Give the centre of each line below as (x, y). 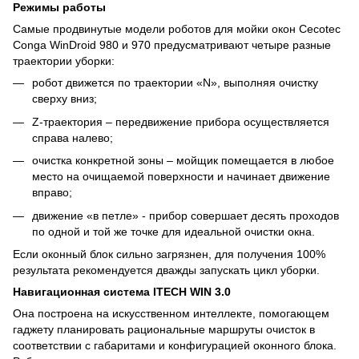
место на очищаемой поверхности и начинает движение (181, 177)
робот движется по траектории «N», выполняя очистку (175, 83)
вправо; (52, 193)
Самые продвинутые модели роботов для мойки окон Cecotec (177, 29)
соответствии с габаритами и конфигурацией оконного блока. (175, 345)
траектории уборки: (64, 61)
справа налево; (73, 137)
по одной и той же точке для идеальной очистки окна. (173, 231)
